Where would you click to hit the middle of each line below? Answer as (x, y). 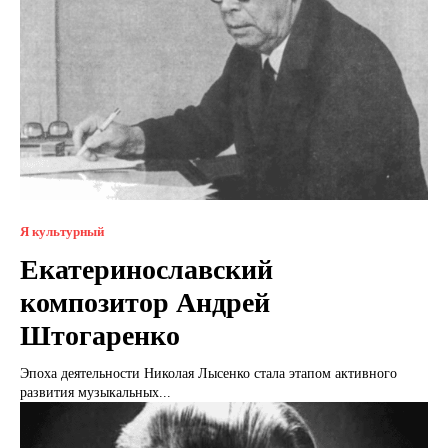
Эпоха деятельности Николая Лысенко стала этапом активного (208, 374)
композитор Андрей (145, 303)
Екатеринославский (146, 270)
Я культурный (62, 232)
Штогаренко (100, 336)
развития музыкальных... (95, 393)
